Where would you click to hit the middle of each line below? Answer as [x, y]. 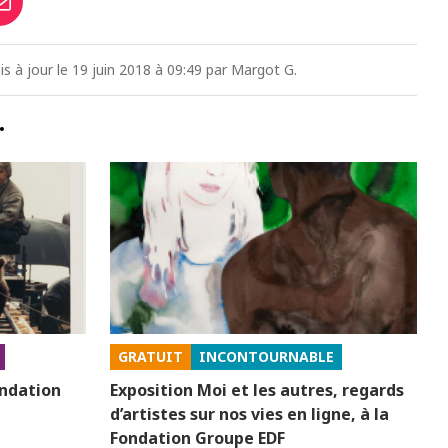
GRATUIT [151, 356]
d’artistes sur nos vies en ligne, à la [250, 413]
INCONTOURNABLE [267, 356]
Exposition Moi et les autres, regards [257, 389]
